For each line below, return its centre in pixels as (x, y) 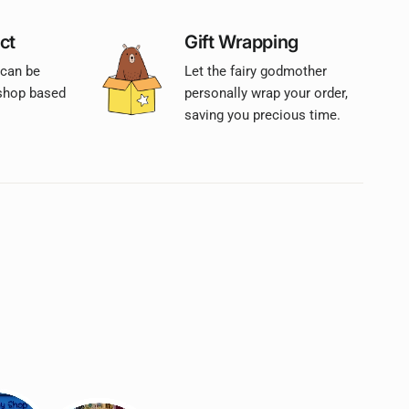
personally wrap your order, (267, 93)
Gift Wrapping (241, 42)
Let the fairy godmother (256, 71)
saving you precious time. (263, 115)
